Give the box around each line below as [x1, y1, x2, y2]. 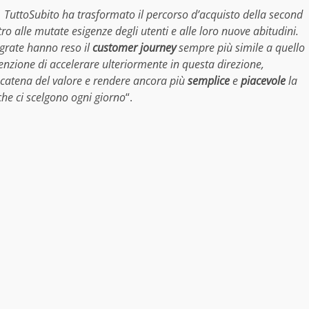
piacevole [241, 72, 286, 88]
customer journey [90, 39, 176, 55]
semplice [188, 72, 230, 88]
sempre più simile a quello [176, 39, 305, 55]
